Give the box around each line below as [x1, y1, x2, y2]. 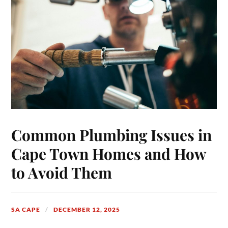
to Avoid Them [11, 162, 112, 182]
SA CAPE [11, 205, 41, 213]
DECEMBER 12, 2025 [53, 205, 121, 213]
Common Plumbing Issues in [11, 124, 212, 145]
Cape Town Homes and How [11, 143, 206, 163]
